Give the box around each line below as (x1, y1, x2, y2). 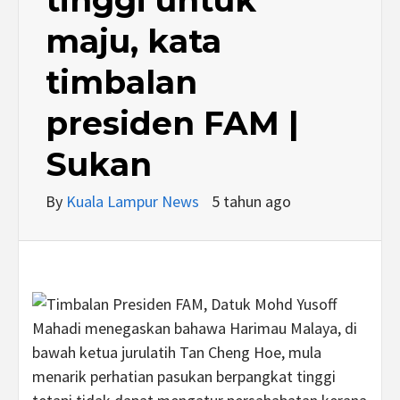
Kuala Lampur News (66, 190, 203, 212)
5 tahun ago (212, 190, 291, 212)
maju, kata (46, 21, 221, 61)
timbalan (46, 62, 197, 102)
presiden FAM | (46, 103, 299, 143)
